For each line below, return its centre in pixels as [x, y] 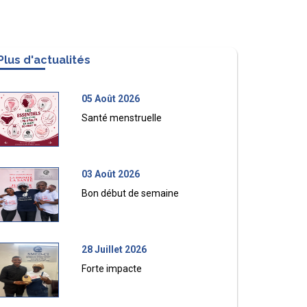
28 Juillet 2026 [114, 249]
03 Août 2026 [111, 174]
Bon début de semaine [131, 193]
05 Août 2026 [111, 99]
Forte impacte [112, 269]
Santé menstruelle [122, 118]
